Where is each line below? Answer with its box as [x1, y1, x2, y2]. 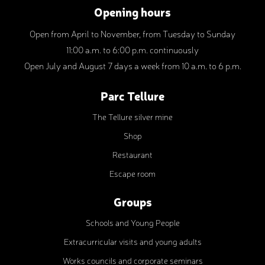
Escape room [109, 168, 156, 179]
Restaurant [112, 149, 153, 160]
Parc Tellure [101, 88, 164, 104]
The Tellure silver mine [92, 111, 173, 122]
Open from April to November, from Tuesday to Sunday [30, 27, 235, 40]
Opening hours [94, 4, 171, 20]
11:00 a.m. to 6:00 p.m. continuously [66, 43, 199, 56]
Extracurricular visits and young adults [63, 236, 202, 247]
